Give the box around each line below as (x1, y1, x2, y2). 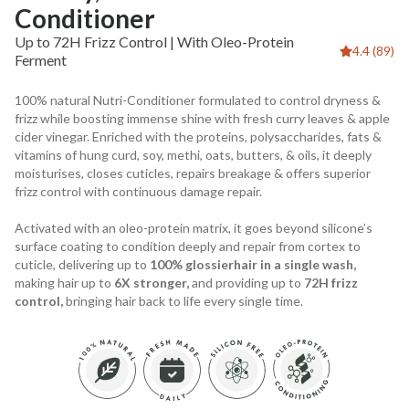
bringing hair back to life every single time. (63, 292, 303, 309)
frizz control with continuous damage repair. (15, 183, 262, 199)
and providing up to (189, 274, 301, 290)
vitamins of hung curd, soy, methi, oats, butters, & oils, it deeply (15, 146, 372, 163)
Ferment (15, 50, 67, 68)
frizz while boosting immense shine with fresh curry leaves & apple (15, 110, 390, 126)
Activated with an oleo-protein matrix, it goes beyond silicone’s (15, 219, 372, 236)
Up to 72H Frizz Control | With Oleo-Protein (15, 32, 294, 50)
